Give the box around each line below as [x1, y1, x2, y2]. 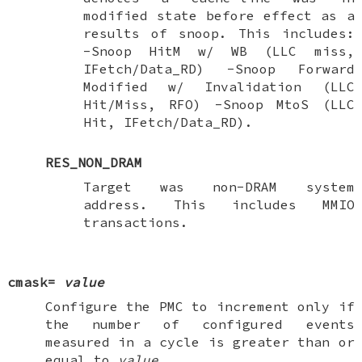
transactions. [82, 213, 188, 230]
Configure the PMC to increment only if [44, 297, 355, 314]
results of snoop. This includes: [82, 24, 355, 41]
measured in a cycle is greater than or [44, 333, 355, 350]
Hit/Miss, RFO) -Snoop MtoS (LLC [82, 95, 355, 112]
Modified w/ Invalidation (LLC [82, 78, 355, 95]
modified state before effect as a [82, 6, 355, 23]
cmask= [7, 273, 57, 290]
